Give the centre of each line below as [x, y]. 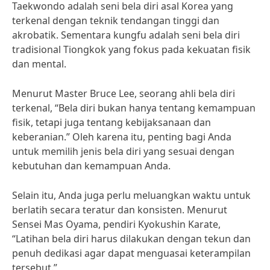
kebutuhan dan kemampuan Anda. [91, 166]
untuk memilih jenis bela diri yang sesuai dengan [123, 151]
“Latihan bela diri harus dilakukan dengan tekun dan [131, 239]
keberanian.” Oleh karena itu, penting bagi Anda [122, 137]
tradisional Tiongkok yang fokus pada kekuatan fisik [131, 49]
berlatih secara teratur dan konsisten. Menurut [120, 210]
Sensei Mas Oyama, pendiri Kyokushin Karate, [116, 224]
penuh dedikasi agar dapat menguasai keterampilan [131, 253]
